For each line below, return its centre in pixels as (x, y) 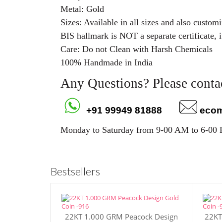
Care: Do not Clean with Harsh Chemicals (137, 49)
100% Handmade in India (107, 62)
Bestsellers (75, 171)
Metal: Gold (82, 9)
